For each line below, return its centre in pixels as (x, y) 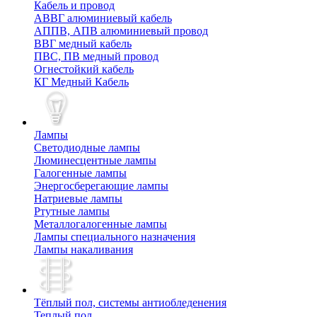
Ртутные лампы (72, 212)
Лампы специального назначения (115, 237)
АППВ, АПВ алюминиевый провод (121, 31)
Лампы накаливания (83, 250)
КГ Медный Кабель (81, 82)
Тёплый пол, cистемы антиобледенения (130, 303)
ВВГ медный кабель (83, 44)
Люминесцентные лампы (95, 161)
